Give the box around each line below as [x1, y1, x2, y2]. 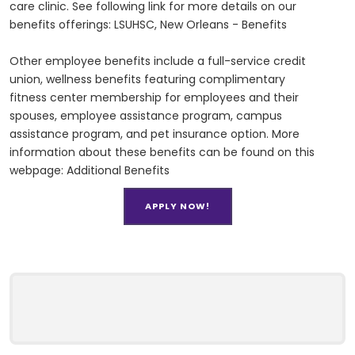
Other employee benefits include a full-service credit [10, 53, 306, 70]
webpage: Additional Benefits [10, 162, 170, 179]
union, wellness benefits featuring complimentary [10, 71, 285, 88]
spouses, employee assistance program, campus [10, 108, 282, 124]
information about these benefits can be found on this [10, 144, 315, 161]
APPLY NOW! [144, 200, 211, 213]
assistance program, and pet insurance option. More [10, 126, 300, 143]
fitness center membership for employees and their [10, 90, 299, 106]
